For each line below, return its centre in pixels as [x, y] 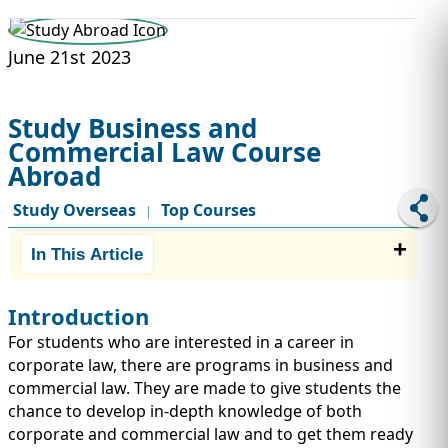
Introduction [78, 316]
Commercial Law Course [164, 152]
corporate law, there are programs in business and [200, 365]
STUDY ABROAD [213, 47]
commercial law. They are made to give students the [204, 388]
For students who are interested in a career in [181, 342]
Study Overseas [74, 210]
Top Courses [208, 210]
